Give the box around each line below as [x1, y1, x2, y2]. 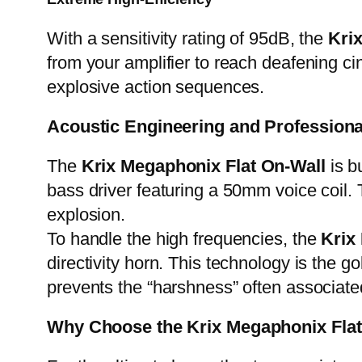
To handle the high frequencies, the [47, 229, 322, 250]
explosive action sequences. [47, 77, 265, 98]
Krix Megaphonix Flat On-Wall [81, 156, 326, 177]
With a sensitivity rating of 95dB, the [47, 28, 329, 49]
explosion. [47, 204, 126, 225]
